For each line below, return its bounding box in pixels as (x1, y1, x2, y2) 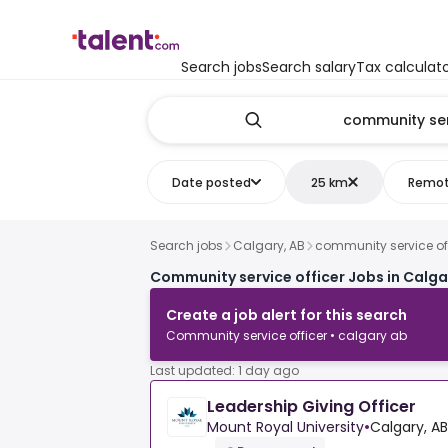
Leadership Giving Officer (207, 395, 416, 419)
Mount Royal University (207, 417, 364, 438)
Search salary (262, 57, 356, 77)
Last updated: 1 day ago (150, 362, 299, 380)
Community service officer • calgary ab (166, 327, 407, 345)
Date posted (171, 173, 251, 191)
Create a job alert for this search (166, 305, 407, 326)
